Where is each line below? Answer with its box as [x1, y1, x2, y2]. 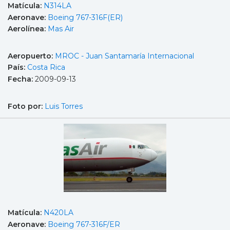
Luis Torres [45, 101, 83, 111]
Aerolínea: [8, 24, 48, 34]
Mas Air [48, 24, 74, 34]
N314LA [44, 1, 71, 11]
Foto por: [8, 101, 45, 111]
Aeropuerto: [8, 51, 55, 61]
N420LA [44, 208, 73, 218]
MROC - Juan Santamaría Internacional [55, 51, 194, 61]
